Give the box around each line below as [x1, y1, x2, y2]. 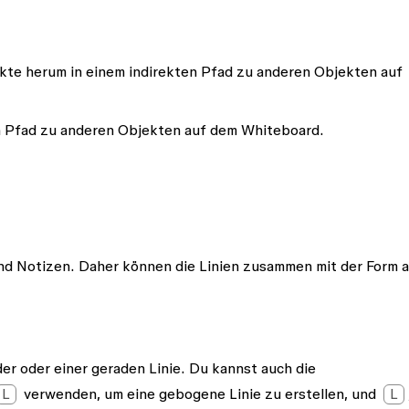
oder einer [16, 359, 91, 376]
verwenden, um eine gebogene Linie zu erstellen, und [20, 384, 380, 402]
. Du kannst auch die [181, 359, 316, 376]
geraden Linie [91, 359, 181, 376]
